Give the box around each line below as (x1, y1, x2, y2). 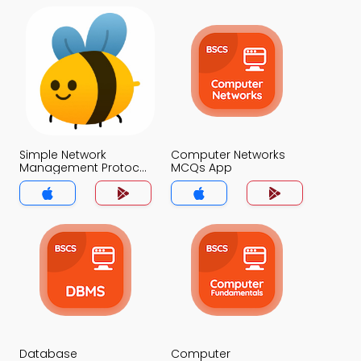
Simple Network (19, 147, 106, 163)
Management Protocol (19, 160, 150, 176)
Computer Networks (171, 147, 285, 163)
